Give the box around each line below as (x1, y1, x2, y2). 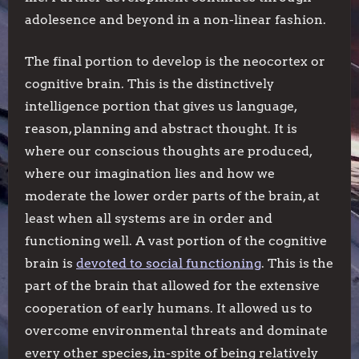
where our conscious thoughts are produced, (25, 143, 312, 159)
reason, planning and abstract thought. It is (25, 121, 297, 136)
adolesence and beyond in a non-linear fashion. (25, 12, 326, 27)
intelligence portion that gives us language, (25, 99, 296, 114)
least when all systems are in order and (25, 211, 272, 226)
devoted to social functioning (76, 256, 261, 271)
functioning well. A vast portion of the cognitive (25, 233, 327, 248)
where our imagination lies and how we (25, 166, 275, 181)
